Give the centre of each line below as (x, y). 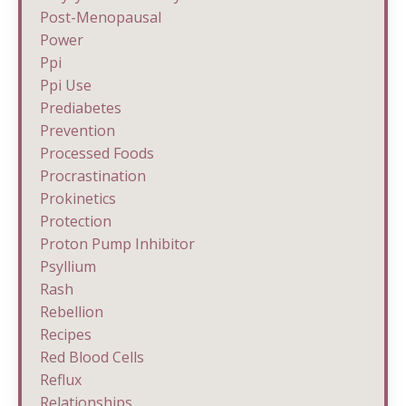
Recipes (66, 334)
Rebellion (72, 311)
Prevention (77, 130)
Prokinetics (78, 198)
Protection (76, 221)
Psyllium (68, 266)
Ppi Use (66, 85)
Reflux (61, 379)
